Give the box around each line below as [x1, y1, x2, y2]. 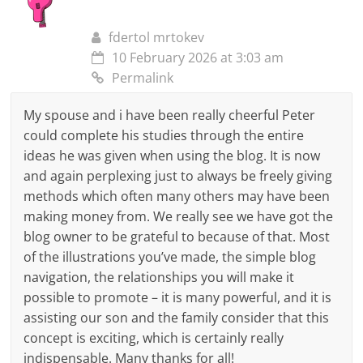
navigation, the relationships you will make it [23, 268, 295, 287]
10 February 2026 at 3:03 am [112, 49, 284, 67]
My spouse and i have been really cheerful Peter [23, 106, 316, 125]
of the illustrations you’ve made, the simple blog [23, 248, 317, 267]
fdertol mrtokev [109, 28, 205, 47]
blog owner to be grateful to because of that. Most [23, 228, 331, 246]
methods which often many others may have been [23, 187, 331, 206]
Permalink [112, 69, 174, 88]
